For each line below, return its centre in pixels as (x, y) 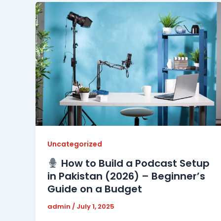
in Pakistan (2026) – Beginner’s (126, 176)
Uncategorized (75, 144)
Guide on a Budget (95, 189)
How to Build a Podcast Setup (134, 164)
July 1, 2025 (95, 207)
